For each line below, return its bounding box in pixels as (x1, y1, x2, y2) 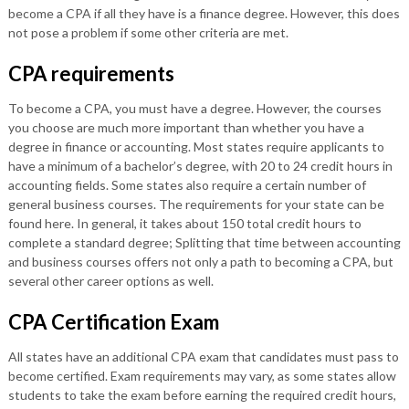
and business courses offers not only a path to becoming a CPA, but (7, 254, 393, 269)
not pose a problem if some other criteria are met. (7, 25, 288, 40)
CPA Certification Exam (7, 309, 219, 334)
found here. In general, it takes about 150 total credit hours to (7, 215, 362, 231)
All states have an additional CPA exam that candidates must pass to (7, 349, 399, 364)
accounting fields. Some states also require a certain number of (7, 177, 366, 193)
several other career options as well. (7, 273, 214, 288)
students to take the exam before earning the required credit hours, (7, 387, 396, 403)
